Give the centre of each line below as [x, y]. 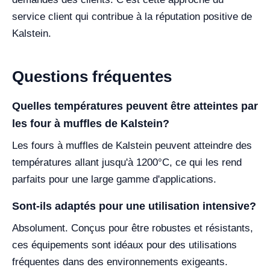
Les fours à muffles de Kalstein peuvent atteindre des [132, 146]
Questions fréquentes [92, 77]
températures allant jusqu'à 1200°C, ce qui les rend [127, 163]
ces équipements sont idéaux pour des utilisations [124, 245]
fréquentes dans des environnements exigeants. [120, 262]
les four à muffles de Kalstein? [91, 124]
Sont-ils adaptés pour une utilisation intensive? [134, 206]
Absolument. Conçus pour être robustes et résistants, [133, 228]
